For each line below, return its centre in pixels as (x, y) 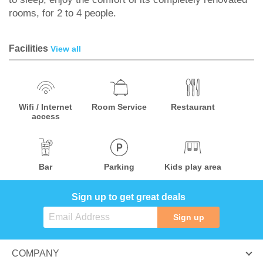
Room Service (119, 107)
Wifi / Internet (46, 107)
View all (66, 49)
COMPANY (36, 253)
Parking (119, 167)
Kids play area (193, 167)
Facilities (30, 48)
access (45, 116)
